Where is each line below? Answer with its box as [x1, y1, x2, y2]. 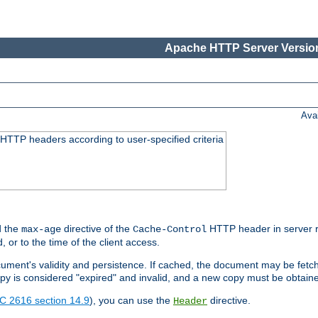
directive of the [61, 223, 133, 235]
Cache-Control [133, 224, 207, 236]
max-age [21, 224, 61, 236]
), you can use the [89, 295, 173, 307]
